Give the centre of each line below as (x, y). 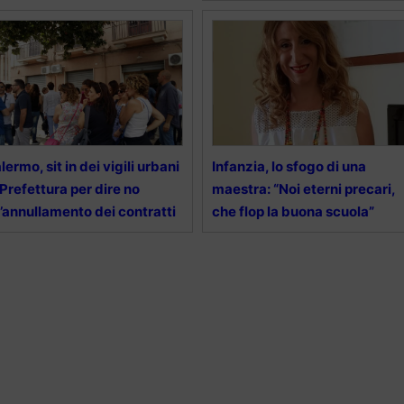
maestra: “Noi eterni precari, (303, 189)
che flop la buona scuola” (293, 212)
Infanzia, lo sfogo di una (289, 167)
